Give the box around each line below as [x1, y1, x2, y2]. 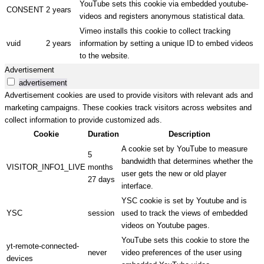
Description [169, 130, 210, 139]
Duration [88, 130, 119, 139]
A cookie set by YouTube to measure [121, 144, 247, 154]
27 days [88, 175, 115, 184]
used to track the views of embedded [121, 209, 247, 218]
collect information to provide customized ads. [5, 115, 162, 125]
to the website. [80, 51, 130, 61]
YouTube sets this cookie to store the [121, 236, 249, 245]
